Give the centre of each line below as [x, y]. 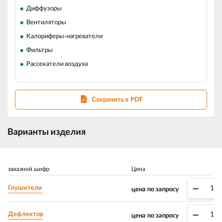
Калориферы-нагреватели [64, 36]
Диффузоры [44, 9]
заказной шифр [29, 169]
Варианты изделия [47, 132]
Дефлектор [26, 214]
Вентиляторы [46, 23]
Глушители [25, 188]
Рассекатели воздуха [57, 64]
